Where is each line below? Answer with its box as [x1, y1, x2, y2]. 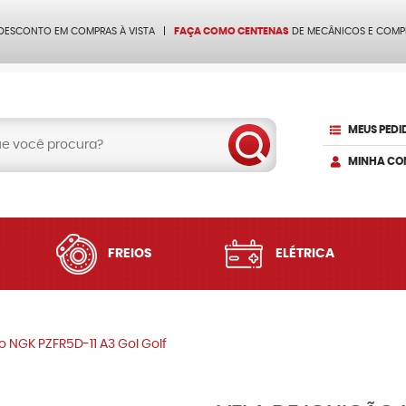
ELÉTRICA [275, 247, 334, 260]
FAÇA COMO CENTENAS [174, 26, 289, 36]
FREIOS [108, 247, 152, 260]
